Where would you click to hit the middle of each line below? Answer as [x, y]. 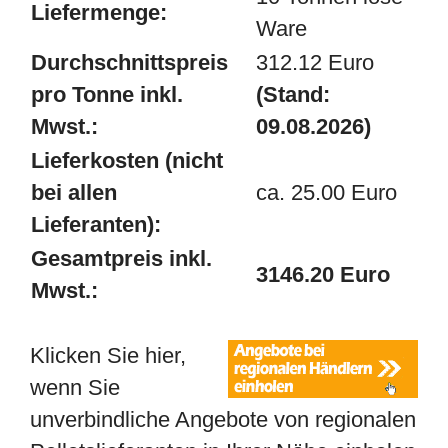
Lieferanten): [96, 224]
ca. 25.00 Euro [326, 192]
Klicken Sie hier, [108, 355]
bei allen [74, 192]
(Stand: [293, 94]
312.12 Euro [315, 62]
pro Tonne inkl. [107, 94]
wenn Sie [75, 387]
